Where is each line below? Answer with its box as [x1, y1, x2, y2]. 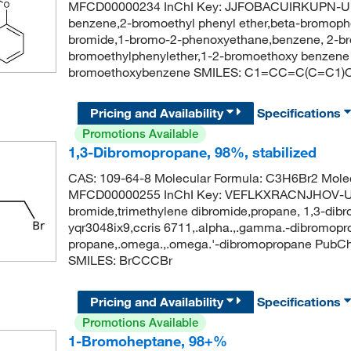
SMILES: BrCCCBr [67, 252, 172, 269]
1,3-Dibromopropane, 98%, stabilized [67, 143, 317, 161]
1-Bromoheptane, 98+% [67, 331, 227, 349]
